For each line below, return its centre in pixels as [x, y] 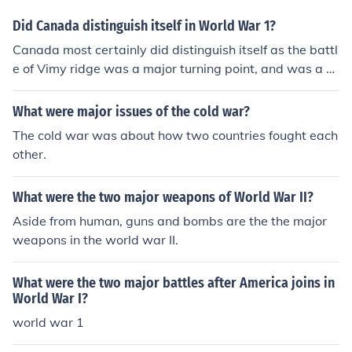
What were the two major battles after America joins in [174, 283]
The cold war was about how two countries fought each [175, 135]
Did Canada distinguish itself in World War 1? [144, 26]
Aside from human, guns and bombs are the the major [170, 221]
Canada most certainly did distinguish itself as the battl [175, 49]
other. [29, 154]
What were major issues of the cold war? [131, 112]
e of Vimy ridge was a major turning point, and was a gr [176, 68]
